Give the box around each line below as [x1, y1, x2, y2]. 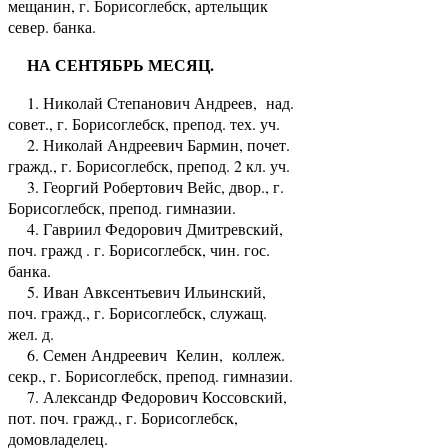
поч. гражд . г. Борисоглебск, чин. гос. [8, 238, 270, 260]
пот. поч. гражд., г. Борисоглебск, [8, 406, 238, 428]
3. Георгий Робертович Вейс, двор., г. [8, 175, 284, 197]
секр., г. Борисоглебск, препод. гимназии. [8, 364, 293, 386]
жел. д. [8, 322, 54, 344]
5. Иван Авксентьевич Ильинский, [8, 280, 266, 302]
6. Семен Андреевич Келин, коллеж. [8, 343, 285, 365]
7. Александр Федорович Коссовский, [8, 385, 292, 407]
